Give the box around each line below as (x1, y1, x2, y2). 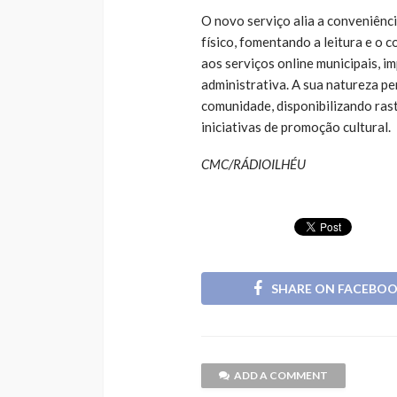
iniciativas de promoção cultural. (201, 118, 391, 135)
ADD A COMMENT (234, 369, 328, 383)
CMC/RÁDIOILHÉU (201, 155, 306, 172)
